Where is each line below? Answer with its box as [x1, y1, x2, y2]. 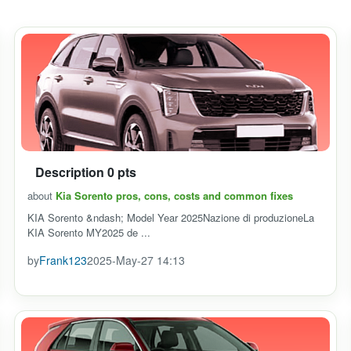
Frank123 [39, 252, 87, 268]
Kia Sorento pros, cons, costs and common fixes [56, 188, 293, 203]
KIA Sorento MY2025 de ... [27, 225, 150, 240]
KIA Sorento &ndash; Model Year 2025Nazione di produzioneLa [27, 210, 314, 225]
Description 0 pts [35, 163, 136, 181]
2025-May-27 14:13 [87, 252, 185, 268]
